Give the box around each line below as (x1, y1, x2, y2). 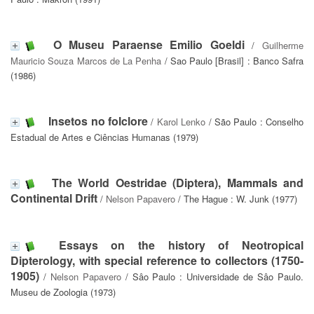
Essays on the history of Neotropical (58, 236, 304, 253)
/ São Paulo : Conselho (205, 114, 304, 128)
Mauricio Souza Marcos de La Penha (11, 53, 162, 67)
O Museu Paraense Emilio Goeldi (53, 36, 245, 53)
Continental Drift (11, 189, 97, 206)
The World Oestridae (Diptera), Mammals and (51, 174, 303, 191)
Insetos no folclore (48, 112, 149, 129)
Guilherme (262, 38, 304, 52)
